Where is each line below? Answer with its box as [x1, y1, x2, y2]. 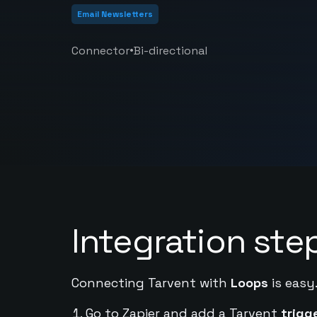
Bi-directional [133, 43, 207, 58]
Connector [71, 43, 129, 58]
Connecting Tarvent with [71, 275, 231, 291]
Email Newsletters [76, 8, 153, 20]
